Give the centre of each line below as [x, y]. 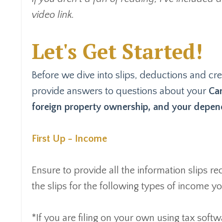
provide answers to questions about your [120, 91]
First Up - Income [69, 139]
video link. [53, 15]
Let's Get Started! [117, 51]
